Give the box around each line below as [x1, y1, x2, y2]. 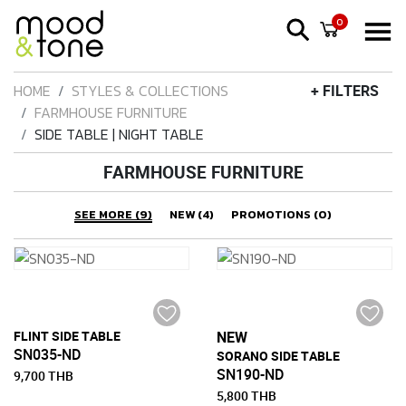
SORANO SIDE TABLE [217, 347, 340, 365]
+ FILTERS [310, 80, 379, 101]
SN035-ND [14, 344, 81, 365]
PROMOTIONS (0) [231, 205, 332, 223]
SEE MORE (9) [74, 205, 152, 223]
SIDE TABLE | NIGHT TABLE [34, 123, 204, 145]
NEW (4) [169, 205, 214, 223]
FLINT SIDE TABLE [14, 327, 121, 345]
